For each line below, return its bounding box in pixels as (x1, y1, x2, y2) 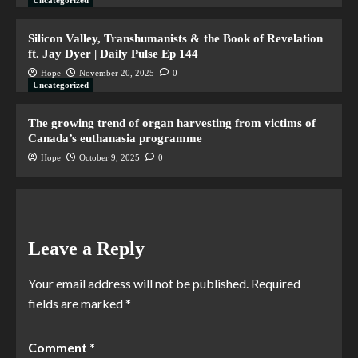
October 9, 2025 (79, 152, 140, 162)
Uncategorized (33, 79, 89, 89)
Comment (28, 339, 89, 355)
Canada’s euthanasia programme (28, 131, 202, 145)
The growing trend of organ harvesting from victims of (28, 116, 316, 129)
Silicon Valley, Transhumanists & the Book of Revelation (28, 31, 323, 45)
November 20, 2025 (79, 67, 154, 78)
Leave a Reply (28, 237, 145, 259)
